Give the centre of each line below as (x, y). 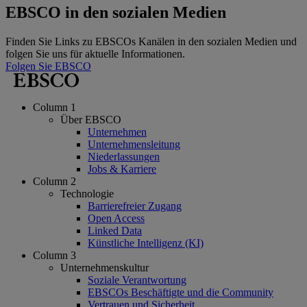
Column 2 (54, 182)
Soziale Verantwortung (137, 280)
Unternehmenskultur (105, 268)
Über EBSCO (91, 120)
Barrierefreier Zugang (135, 206)
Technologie (87, 194)
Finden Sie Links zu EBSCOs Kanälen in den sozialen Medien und (151, 42)
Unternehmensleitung (134, 145)
